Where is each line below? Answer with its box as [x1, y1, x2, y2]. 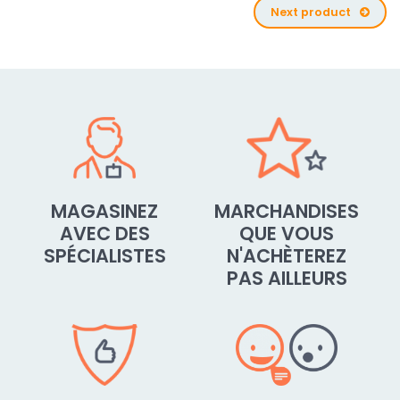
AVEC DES [59, 221, 150, 246]
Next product [270, 4, 351, 20]
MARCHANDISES [214, 198, 359, 224]
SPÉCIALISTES [43, 243, 166, 269]
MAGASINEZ [51, 198, 158, 224]
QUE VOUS [239, 221, 334, 246]
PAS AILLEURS [226, 265, 347, 291]
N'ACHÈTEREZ [227, 243, 346, 269]
